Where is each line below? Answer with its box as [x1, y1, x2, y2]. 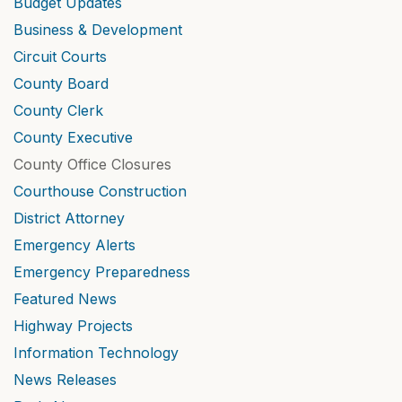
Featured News [13, 290, 117, 308]
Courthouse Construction [13, 182, 187, 200]
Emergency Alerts [13, 236, 135, 254]
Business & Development [13, 21, 182, 39]
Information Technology [13, 344, 179, 362]
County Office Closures [13, 155, 171, 173]
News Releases [13, 371, 117, 389]
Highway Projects [13, 317, 133, 335]
